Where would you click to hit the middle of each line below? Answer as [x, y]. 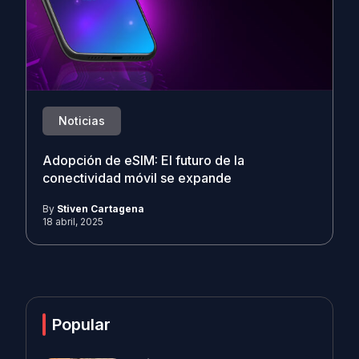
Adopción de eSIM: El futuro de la [143, 160]
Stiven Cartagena [101, 209]
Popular [81, 325]
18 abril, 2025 [73, 222]
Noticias [82, 121]
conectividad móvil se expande [137, 178]
